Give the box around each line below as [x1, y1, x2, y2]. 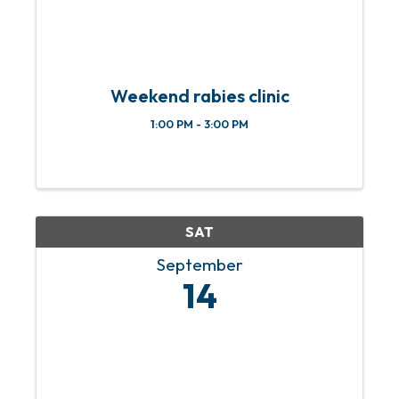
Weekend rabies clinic [110, 85, 289, 108]
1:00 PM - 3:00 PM [151, 117, 248, 132]
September [156, 254, 243, 276]
